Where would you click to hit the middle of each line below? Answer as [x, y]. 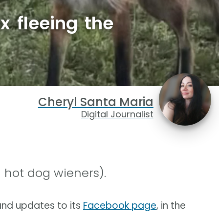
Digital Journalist [117, 114]
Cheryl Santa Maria [96, 102]
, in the [171, 206]
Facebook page [120, 206]
